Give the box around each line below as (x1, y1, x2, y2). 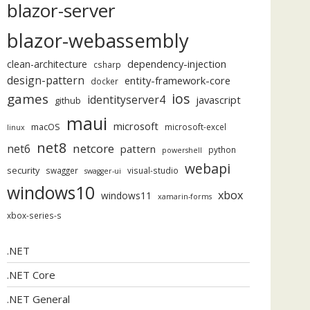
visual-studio (127, 165, 179, 176)
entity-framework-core (125, 73, 230, 87)
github (55, 94, 81, 107)
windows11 (101, 189, 152, 202)
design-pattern (7, 73, 84, 88)
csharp (93, 59, 121, 70)
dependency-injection (127, 57, 226, 71)
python (208, 144, 236, 155)
